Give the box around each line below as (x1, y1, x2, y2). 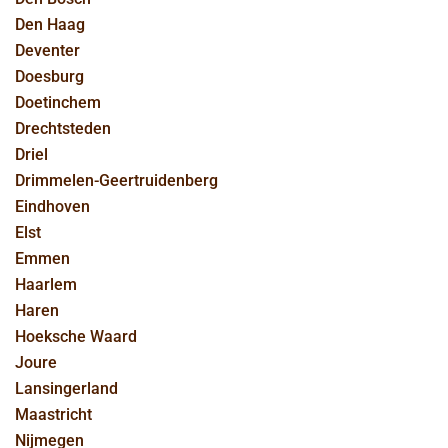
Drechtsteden (15, 119, 111, 138)
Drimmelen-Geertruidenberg (15, 171, 218, 190)
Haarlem (15, 275, 77, 294)
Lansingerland (15, 379, 118, 398)
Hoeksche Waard (15, 327, 137, 346)
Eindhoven (15, 197, 90, 216)
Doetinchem (15, 93, 101, 112)
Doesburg (15, 67, 84, 86)
